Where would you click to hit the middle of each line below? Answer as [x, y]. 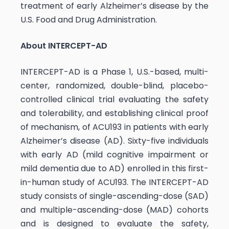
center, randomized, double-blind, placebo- [114, 85]
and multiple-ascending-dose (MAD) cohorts [114, 210]
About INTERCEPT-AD [64, 45]
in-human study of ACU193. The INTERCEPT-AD [114, 182]
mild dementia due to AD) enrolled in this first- [114, 168]
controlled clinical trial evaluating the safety [114, 99]
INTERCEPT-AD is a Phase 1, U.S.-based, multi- [114, 72]
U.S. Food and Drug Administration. [89, 19]
